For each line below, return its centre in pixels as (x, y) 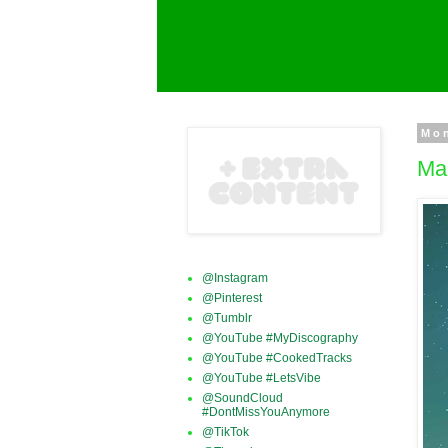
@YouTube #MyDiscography (280, 338)
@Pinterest (232, 298)
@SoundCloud (242, 398)
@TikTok (225, 432)
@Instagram (235, 278)
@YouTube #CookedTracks (277, 358)
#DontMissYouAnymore (266, 412)
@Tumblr (227, 318)
